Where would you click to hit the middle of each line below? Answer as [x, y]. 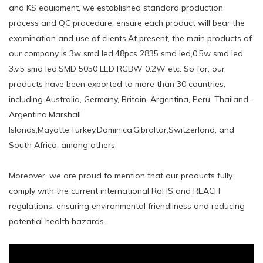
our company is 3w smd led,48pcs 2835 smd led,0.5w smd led [126, 53]
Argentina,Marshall [45, 114]
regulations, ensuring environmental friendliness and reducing [127, 206]
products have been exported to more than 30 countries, [117, 84]
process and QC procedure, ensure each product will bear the [127, 23]
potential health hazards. [57, 221]
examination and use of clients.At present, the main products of [130, 38]
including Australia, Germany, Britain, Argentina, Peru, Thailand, [129, 99]
